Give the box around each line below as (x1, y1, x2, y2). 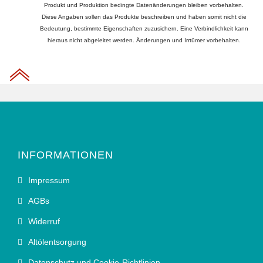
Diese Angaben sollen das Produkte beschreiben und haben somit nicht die (41, 14, 247, 21)
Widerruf (28, 217, 60, 227)
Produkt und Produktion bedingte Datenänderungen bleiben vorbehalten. (44, 2, 244, 9)
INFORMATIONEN (18, 149, 113, 161)
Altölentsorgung (28, 237, 86, 247)
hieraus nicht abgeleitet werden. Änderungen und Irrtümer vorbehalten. (47, 37, 241, 44)
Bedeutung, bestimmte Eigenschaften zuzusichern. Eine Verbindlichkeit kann (39, 25, 248, 32)
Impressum (28, 176, 70, 186)
